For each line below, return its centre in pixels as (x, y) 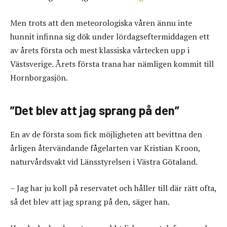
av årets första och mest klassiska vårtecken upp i (100, 50)
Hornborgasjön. (39, 78)
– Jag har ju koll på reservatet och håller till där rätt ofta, (113, 188)
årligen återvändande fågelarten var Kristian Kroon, (105, 148)
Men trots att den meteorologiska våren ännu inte (101, 23)
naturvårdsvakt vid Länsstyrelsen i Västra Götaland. (104, 162)
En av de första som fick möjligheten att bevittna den (106, 135)
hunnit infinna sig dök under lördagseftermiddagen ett (110, 37)
